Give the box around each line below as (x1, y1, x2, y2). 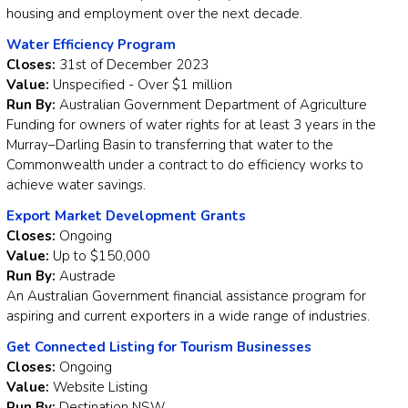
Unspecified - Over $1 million (53, 76, 232, 95)
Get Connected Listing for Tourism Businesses (6, 338, 311, 357)
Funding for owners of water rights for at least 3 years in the (6, 116, 376, 135)
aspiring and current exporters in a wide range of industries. (6, 307, 370, 326)
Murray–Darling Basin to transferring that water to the (6, 136, 333, 155)
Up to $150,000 (49, 247, 150, 266)
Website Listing (49, 378, 148, 397)
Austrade (59, 267, 116, 286)
